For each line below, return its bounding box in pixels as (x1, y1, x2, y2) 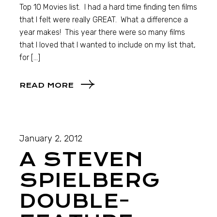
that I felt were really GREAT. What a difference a (19, 15, 188, 24)
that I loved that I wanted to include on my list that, (19, 40, 196, 49)
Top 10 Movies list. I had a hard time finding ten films (19, 2, 198, 12)
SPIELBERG (19, 169, 161, 192)
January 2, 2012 (19, 133, 83, 144)
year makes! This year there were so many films (19, 27, 186, 37)
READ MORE (19, 81, 74, 90)
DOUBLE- (19, 190, 130, 213)
